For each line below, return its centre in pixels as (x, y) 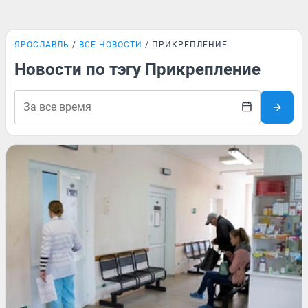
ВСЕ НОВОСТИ (111, 45)
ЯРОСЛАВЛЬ (42, 45)
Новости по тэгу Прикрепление (137, 69)
